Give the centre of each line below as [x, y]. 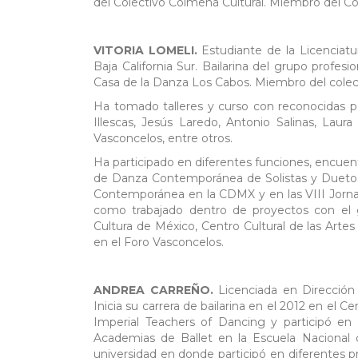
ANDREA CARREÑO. [156, 290]
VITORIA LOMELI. [148, 51]
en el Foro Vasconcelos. [159, 243]
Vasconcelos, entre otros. [163, 139]
